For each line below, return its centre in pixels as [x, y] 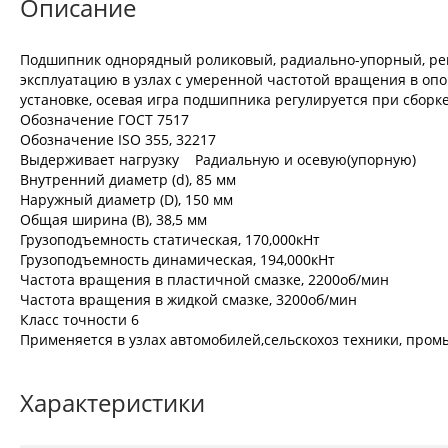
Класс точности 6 [79, 320]
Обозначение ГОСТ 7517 [104, 120]
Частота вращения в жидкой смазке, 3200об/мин [188, 300]
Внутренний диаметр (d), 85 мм [128, 180]
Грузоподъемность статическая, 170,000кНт [170, 240]
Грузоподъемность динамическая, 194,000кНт [177, 260]
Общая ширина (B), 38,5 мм [121, 220]
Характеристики [112, 403]
